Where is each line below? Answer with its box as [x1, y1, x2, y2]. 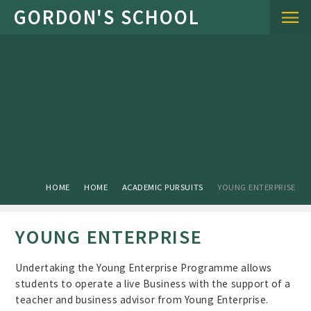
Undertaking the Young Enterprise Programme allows [15, 260, 272, 274]
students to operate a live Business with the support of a [15, 276, 291, 290]
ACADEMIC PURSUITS [121, 180, 203, 192]
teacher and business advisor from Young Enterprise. [15, 292, 269, 306]
